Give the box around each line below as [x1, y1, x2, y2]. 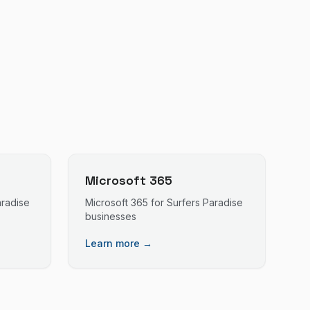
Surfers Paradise [167, 197, 243, 208]
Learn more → [85, 237, 152, 249]
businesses [85, 210, 136, 222]
